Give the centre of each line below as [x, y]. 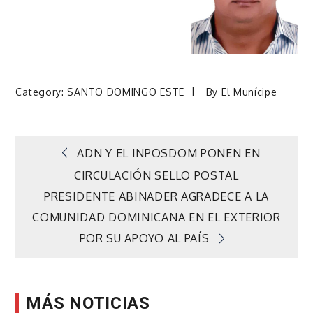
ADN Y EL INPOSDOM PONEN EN [169, 153]
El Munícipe [249, 92]
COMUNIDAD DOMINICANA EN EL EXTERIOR [156, 218]
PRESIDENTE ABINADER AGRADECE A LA [156, 197]
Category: [42, 92]
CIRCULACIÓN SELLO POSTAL [156, 176]
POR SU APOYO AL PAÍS [144, 239]
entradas [82, 235]
